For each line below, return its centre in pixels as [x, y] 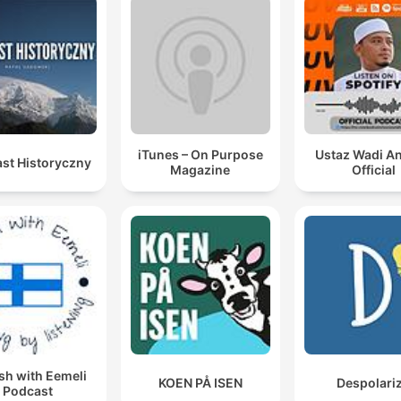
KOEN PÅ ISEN [200, 383]
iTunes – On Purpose [200, 155]
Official [373, 170]
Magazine [200, 170]
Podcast [27, 390]
